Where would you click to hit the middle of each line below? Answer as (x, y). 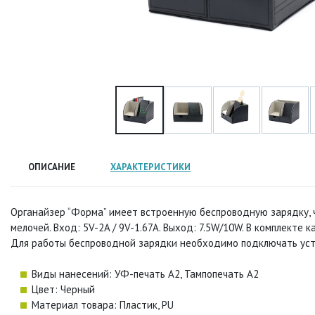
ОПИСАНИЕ (52, 167)
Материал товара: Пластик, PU (103, 304)
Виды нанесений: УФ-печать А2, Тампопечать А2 (145, 274)
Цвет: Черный (63, 289)
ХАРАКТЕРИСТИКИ (150, 167)
